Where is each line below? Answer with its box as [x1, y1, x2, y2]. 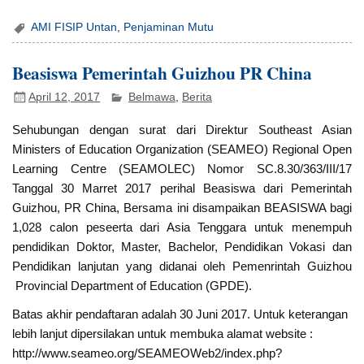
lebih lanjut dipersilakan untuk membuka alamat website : [12, 327, 314, 341]
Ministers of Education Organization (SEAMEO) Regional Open [12, 141, 352, 156]
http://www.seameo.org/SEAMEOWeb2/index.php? [12, 346, 283, 361]
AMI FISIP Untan [31, 20, 118, 33]
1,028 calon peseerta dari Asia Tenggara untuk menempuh [12, 219, 352, 234]
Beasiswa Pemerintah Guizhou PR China [12, 59, 313, 85]
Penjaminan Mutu [123, 20, 214, 33]
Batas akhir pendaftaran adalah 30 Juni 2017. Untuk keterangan [12, 307, 349, 322]
